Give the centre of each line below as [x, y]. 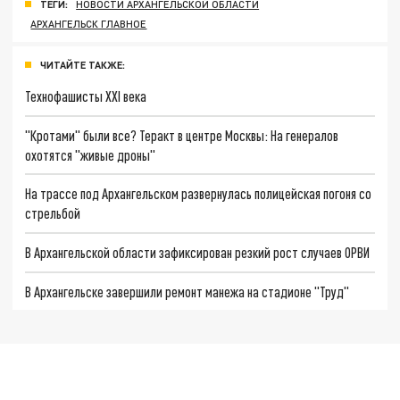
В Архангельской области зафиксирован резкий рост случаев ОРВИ [198, 252]
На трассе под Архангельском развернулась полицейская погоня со [199, 194]
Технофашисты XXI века [86, 96]
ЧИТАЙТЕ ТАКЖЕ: [83, 65]
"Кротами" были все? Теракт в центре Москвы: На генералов [182, 135]
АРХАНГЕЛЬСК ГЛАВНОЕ [89, 24]
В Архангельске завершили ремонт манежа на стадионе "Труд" [187, 291]
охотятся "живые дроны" [91, 154]
